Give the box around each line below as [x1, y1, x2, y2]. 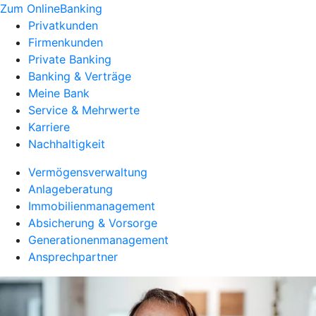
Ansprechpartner [28, 250, 118, 264]
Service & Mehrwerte [28, 103, 140, 117]
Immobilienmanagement [28, 199, 155, 213]
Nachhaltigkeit [28, 137, 105, 151]
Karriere [28, 120, 70, 134]
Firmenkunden [28, 35, 103, 49]
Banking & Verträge [28, 69, 131, 83]
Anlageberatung [28, 182, 113, 196]
